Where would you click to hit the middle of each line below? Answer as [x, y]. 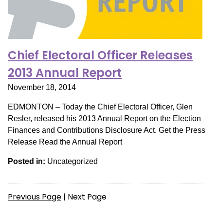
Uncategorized [72, 161]
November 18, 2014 [42, 87]
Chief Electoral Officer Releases [100, 55]
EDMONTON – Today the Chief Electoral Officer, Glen [100, 107]
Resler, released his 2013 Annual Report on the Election [104, 118]
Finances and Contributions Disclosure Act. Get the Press [107, 130]
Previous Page [35, 197]
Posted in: [27, 161]
